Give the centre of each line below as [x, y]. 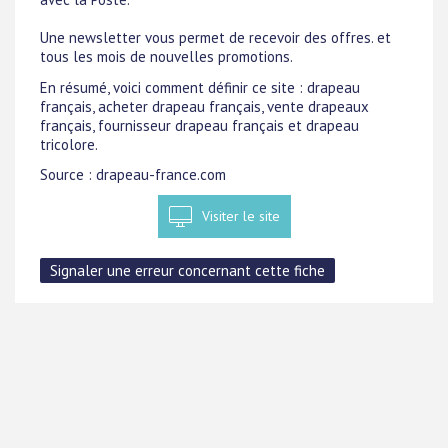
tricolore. [69, 144]
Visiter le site [240, 216]
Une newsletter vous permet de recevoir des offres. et [215, 38]
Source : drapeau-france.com [133, 174]
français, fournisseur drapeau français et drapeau [199, 125]
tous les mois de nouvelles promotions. [166, 57]
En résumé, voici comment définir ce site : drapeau [200, 87]
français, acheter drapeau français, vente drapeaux [204, 106]
